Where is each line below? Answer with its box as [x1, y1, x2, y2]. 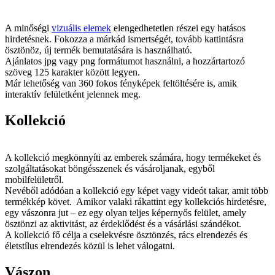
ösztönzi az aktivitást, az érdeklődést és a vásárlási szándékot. [5, 218, 241, 229]
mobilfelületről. [5, 174, 66, 185]
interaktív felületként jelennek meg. [5, 89, 145, 100]
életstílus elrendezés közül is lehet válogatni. [5, 240, 177, 251]
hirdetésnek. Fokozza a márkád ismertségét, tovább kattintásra [5, 34, 244, 45]
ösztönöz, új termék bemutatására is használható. [5, 45, 192, 56]
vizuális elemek [52, 23, 111, 34]
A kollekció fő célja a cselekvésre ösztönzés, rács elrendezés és [5, 229, 247, 240]
